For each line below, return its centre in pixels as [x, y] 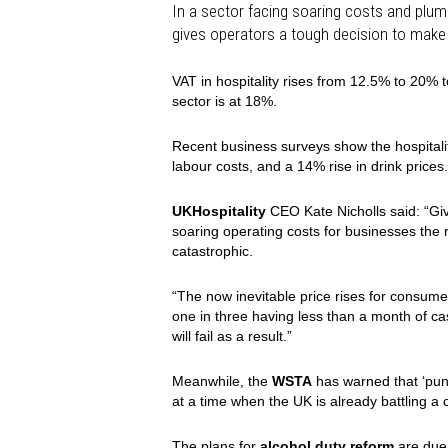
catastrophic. [212, 251]
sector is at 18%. [224, 101]
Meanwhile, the [222, 381]
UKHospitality [219, 211]
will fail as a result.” [232, 336]
